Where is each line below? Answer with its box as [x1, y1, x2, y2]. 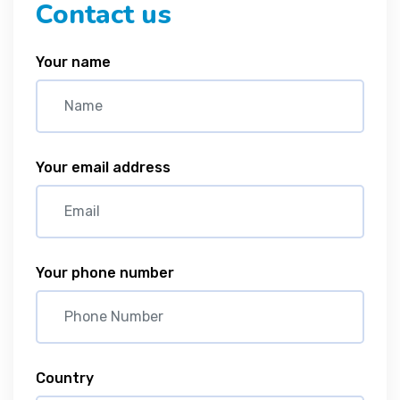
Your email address [36, 159, 171, 177]
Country [36, 370, 94, 387]
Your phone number [36, 264, 174, 282]
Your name [36, 54, 111, 71]
